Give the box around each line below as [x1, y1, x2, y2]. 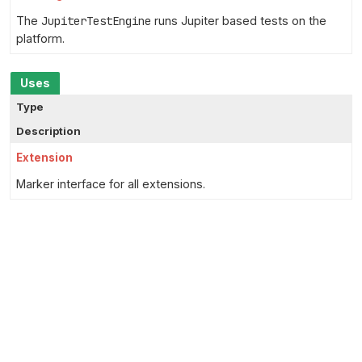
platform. [16, 31, 65, 45]
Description [16, 124, 81, 137]
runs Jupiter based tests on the [151, 13, 326, 27]
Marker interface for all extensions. [16, 176, 205, 191]
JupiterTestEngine [41, 13, 151, 28]
